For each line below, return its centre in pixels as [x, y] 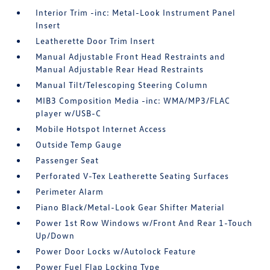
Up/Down [55, 235]
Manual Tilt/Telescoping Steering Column [122, 85]
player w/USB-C [69, 113]
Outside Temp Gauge [79, 144]
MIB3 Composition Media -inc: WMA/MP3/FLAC [133, 100]
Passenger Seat [67, 160]
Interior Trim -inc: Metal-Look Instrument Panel [136, 12]
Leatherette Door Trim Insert [96, 41]
